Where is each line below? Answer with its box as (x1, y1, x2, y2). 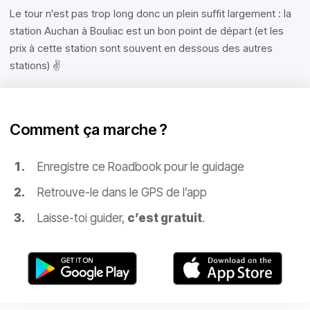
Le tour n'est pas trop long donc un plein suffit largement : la (10, 7, 291, 20)
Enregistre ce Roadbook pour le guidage (37, 160, 244, 174)
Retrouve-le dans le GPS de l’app (37, 185, 207, 199)
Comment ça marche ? (10, 120, 167, 138)
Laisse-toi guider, (37, 211, 127, 225)
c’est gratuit (127, 211, 202, 225)
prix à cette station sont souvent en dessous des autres (10, 42, 273, 55)
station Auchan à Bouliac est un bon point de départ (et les (10, 24, 284, 37)
